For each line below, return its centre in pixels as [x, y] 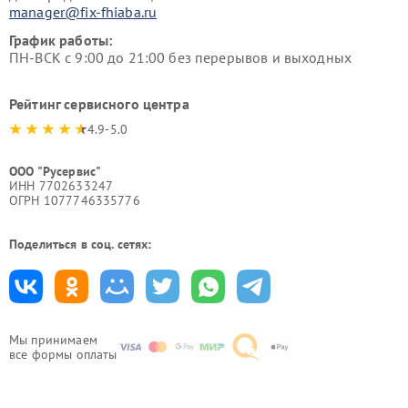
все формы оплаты [63, 355]
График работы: [61, 41]
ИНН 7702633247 [61, 186]
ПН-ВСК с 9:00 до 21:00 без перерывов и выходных [181, 58]
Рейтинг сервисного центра [99, 104]
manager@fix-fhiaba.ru [83, 12]
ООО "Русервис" [56, 172]
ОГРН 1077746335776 [75, 201]
